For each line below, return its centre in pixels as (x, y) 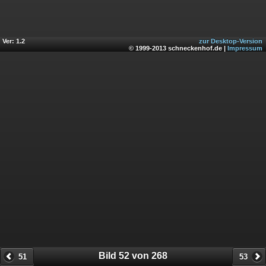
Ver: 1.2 (14, 41)
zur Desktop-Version (231, 41)
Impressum (245, 48)
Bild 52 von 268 (133, 255)
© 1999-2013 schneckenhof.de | (178, 48)
